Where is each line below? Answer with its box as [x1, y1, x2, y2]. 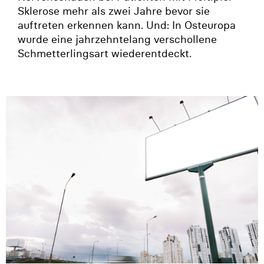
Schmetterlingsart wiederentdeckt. [18, 46, 192, 60]
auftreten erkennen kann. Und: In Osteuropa [18, 18, 236, 32]
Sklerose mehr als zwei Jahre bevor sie [18, 4, 210, 18]
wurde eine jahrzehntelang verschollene [18, 32, 217, 46]
